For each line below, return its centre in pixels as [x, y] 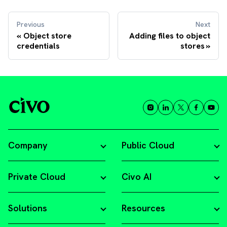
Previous [31, 24]
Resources [143, 208]
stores [193, 46]
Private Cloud [37, 177]
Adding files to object [170, 35]
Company [28, 145]
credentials [38, 46]
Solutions [28, 208]
